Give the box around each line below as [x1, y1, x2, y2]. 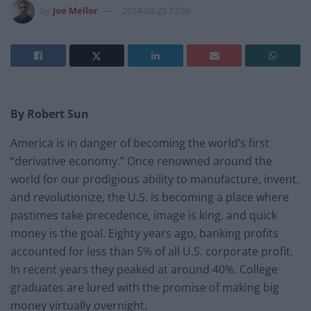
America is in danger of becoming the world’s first [10, 135, 269, 151]
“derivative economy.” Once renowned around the [10, 153, 272, 169]
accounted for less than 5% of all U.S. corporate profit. [10, 243, 293, 259]
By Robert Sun [10, 106, 89, 121]
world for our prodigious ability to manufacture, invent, [10, 171, 299, 187]
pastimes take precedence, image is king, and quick [10, 207, 277, 223]
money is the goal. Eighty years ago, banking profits [10, 225, 278, 241]
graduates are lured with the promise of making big [10, 279, 279, 295]
